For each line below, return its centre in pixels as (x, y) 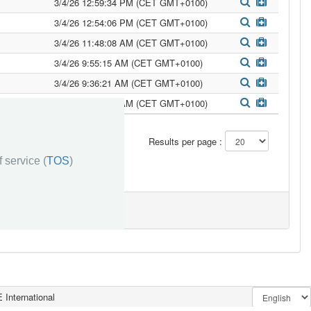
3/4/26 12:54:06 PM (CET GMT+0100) (131, 23)
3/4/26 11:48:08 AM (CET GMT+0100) (131, 43)
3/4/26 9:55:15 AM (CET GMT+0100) (128, 63)
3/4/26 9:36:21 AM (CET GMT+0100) (128, 83)
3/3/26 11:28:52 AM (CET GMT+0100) (131, 103)
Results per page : (187, 141)
